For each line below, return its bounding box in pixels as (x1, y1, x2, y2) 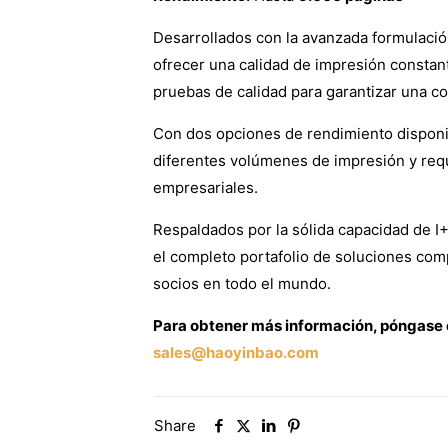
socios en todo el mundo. (152, 273, 331, 293)
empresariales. (152, 177, 258, 197)
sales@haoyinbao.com (152, 342, 319, 362)
